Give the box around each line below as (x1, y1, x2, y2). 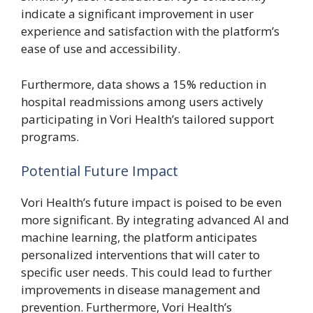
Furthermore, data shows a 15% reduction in (21, 75, 266, 92)
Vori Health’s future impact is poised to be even (21, 194, 282, 210)
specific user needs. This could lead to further (21, 264, 272, 280)
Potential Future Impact (21, 161, 178, 180)
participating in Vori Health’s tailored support (21, 110, 274, 127)
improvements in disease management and (21, 282, 261, 298)
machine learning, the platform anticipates (21, 229, 257, 245)
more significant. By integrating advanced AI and (21, 212, 289, 228)
